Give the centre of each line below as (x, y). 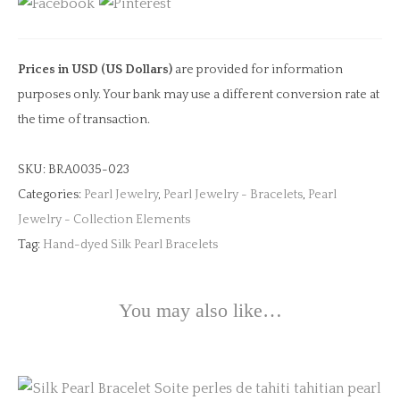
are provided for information (259, 70)
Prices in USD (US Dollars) (96, 70)
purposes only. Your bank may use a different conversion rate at (199, 95)
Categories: (51, 195)
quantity (45, 63)
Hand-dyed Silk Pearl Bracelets (130, 245)
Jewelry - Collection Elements (104, 220)
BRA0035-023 (89, 170)
